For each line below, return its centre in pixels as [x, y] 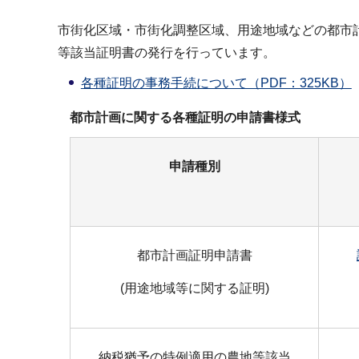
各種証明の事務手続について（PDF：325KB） [216, 83]
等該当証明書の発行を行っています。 [167, 53]
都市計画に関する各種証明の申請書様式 [185, 118]
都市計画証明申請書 [194, 256]
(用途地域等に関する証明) [194, 288]
